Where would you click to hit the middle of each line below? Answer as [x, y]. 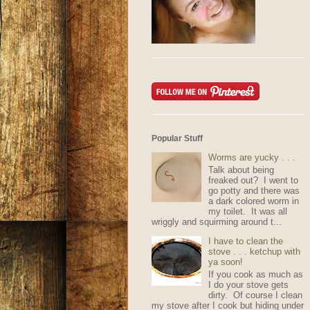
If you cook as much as [255, 274]
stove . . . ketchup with [254, 252]
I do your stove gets [248, 284]
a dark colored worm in [253, 201]
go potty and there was [254, 191]
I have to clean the [245, 241]
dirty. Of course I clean [255, 295]
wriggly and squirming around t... [216, 222]
